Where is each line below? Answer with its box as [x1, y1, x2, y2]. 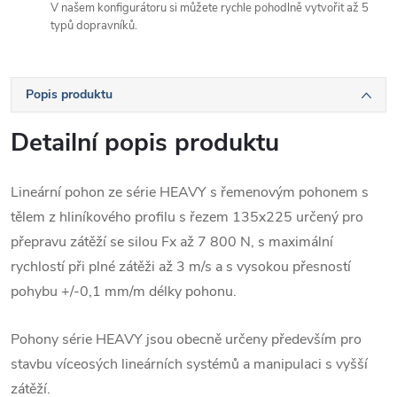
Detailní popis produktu [11, 125, 279, 160]
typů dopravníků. [51, 17, 137, 34]
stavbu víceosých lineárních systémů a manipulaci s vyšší [11, 354, 368, 374]
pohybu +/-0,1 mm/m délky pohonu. [11, 281, 237, 301]
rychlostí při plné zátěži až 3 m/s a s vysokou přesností [11, 256, 351, 276]
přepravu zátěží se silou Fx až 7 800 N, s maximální [11, 231, 333, 252]
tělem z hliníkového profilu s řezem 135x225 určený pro [11, 206, 363, 227]
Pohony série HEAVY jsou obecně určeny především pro [11, 329, 362, 349]
